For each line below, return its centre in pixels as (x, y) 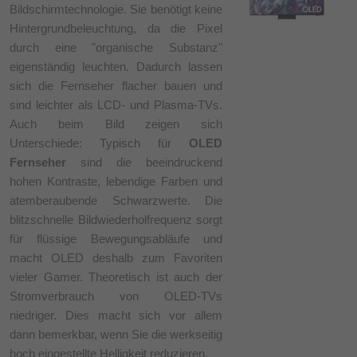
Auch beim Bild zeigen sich (116, 124)
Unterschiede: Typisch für (100, 143)
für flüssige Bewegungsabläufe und (116, 238)
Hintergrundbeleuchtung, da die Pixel (116, 28)
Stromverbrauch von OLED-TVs (116, 296)
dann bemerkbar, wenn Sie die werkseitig (116, 334)
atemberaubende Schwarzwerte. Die (116, 200)
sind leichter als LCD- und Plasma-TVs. (116, 104)
